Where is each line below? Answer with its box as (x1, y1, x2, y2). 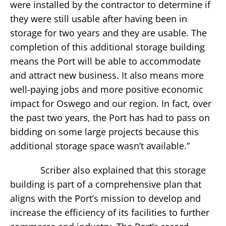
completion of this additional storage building (10, 41, 205, 53)
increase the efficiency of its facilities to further (10, 206, 209, 218)
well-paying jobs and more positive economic (10, 83, 203, 95)
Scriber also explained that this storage (10, 164, 206, 176)
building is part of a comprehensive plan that (10, 178, 201, 190)
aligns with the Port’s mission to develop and (10, 192, 201, 204)
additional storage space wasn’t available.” (10, 140, 190, 152)
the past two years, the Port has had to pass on (10, 111, 210, 124)
